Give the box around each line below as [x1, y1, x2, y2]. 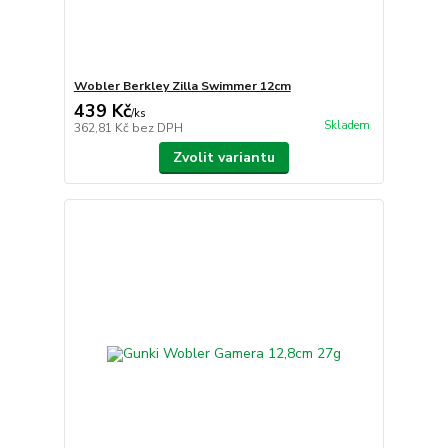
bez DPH [131, 120, 183, 137]
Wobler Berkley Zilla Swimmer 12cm [73, 78, 291, 95]
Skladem [323, 118, 370, 134]
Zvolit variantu [172, 148, 275, 168]
